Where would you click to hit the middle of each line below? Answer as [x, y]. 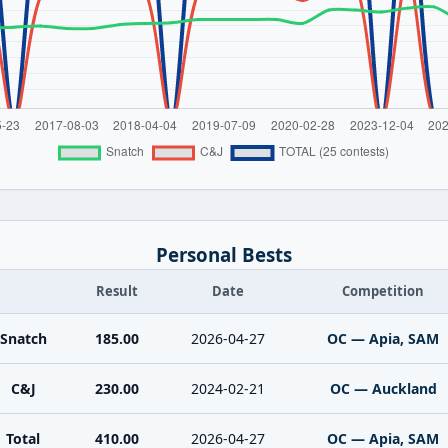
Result [117, 291]
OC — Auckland [383, 388]
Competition [383, 291]
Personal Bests [224, 254]
